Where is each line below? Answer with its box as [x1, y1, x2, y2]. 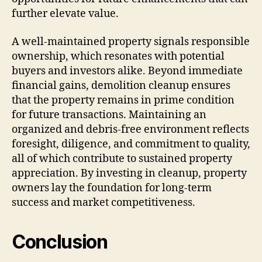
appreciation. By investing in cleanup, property [12, 166, 247, 180]
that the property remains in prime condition [12, 93, 235, 107]
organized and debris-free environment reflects [12, 122, 249, 136]
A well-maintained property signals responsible [12, 35, 250, 49]
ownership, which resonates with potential [12, 49, 225, 63]
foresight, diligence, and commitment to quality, [12, 137, 250, 151]
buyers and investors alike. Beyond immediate [12, 64, 243, 78]
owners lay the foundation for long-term [12, 181, 212, 195]
